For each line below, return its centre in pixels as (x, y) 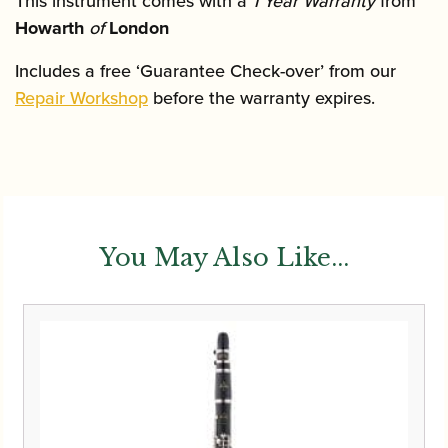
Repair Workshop (81, 98)
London (139, 28)
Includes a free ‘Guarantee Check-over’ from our (205, 71)
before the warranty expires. (261, 98)
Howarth (49, 28)
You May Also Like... (224, 258)
